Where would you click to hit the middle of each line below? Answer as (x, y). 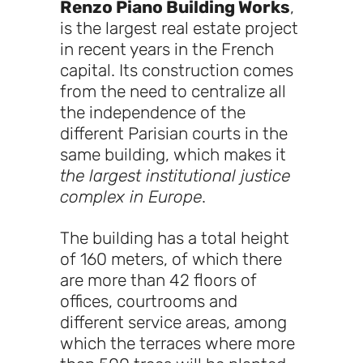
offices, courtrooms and (149, 301)
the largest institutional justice (175, 176)
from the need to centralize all (173, 92)
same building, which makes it (173, 155)
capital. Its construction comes (177, 70)
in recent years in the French (167, 49)
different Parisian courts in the (174, 134)
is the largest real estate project (179, 28)
